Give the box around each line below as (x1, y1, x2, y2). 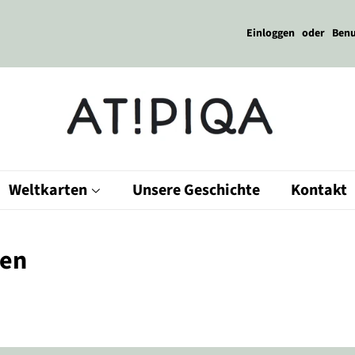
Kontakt (290, 179, 347, 201)
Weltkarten (8, 179, 90, 201)
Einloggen (246, 25, 296, 41)
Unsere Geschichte (132, 179, 260, 201)
